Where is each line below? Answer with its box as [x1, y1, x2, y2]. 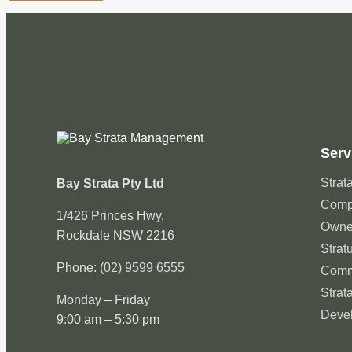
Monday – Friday [57, 292, 150, 306]
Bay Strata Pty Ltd [57, 176, 164, 190]
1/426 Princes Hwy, [57, 208, 164, 222]
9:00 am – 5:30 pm [57, 312, 159, 326]
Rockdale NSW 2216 [57, 228, 174, 242]
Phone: [57, 260, 100, 274]
